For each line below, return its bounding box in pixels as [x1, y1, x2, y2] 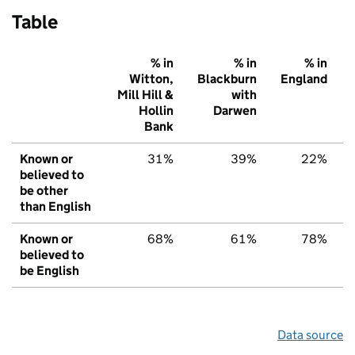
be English [20, 263, 79, 279]
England [281, 71, 327, 87]
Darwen [213, 103, 257, 119]
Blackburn [197, 71, 257, 87]
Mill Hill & [117, 87, 174, 103]
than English [20, 199, 91, 215]
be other [20, 183, 68, 199]
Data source [277, 327, 343, 343]
